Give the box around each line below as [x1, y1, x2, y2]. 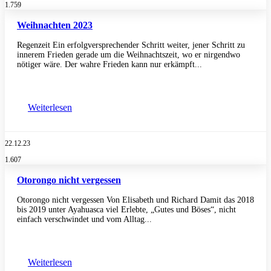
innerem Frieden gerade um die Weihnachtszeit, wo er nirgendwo [17, 50, 240, 59]
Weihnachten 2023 [17, 19, 93, 30]
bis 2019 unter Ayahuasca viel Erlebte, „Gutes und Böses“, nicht [17, 204, 236, 214]
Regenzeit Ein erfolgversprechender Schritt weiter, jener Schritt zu [17, 40, 245, 50]
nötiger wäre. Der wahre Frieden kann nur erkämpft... [17, 59, 202, 69]
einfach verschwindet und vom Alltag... [17, 214, 152, 224]
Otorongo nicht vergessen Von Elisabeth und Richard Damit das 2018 [17, 195, 254, 204]
